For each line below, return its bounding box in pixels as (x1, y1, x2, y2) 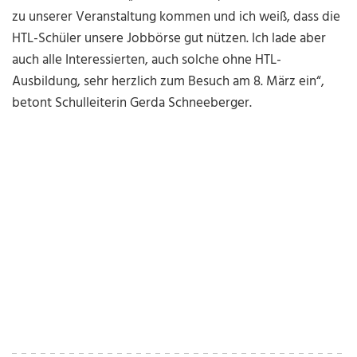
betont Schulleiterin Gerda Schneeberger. (12, 92, 253, 115)
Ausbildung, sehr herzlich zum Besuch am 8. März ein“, (12, 71, 325, 93)
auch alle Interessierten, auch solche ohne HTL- (12, 49, 282, 72)
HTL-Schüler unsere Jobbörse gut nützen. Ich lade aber (12, 28, 327, 50)
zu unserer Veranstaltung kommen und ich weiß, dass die (12, 6, 341, 29)
